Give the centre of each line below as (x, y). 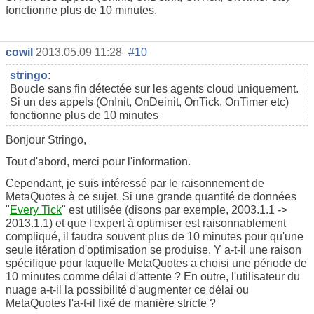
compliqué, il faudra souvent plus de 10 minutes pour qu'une (155, 236)
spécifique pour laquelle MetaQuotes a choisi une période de (156, 263)
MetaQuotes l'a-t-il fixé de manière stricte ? (111, 303)
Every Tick (36, 210)
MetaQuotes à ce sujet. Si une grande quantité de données (151, 196)
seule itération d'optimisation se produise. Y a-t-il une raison (153, 250)
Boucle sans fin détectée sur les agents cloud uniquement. (154, 88)
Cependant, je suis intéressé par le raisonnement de (135, 183)
